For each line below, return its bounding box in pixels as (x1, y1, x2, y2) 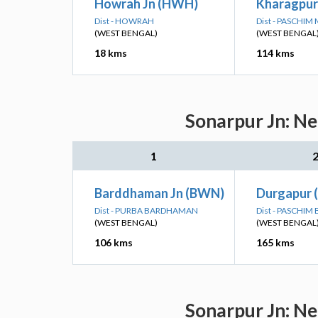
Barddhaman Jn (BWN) (94, 185, 224, 201)
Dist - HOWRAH (94, 16, 154, 26)
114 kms (256, 47, 295, 59)
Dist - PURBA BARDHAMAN (94, 205, 198, 216)
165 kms (256, 236, 295, 248)
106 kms (94, 236, 133, 248)
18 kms (94, 47, 127, 59)
